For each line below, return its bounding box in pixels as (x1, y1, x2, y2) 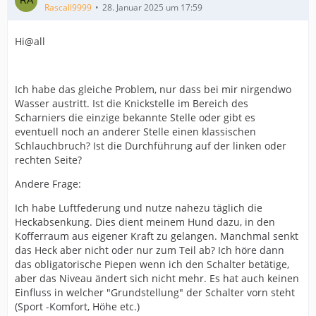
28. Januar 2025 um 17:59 (102, 1, 202, 13)
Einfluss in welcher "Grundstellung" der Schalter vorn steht (15, 286, 295, 299)
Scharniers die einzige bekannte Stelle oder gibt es (15, 111, 255, 124)
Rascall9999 (44, 1, 92, 13)
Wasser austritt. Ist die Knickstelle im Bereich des (15, 97, 248, 110)
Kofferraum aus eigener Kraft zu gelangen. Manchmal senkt (15, 229, 298, 243)
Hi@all (15, 35, 45, 48)
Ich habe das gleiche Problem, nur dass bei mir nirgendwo (15, 83, 291, 96)
